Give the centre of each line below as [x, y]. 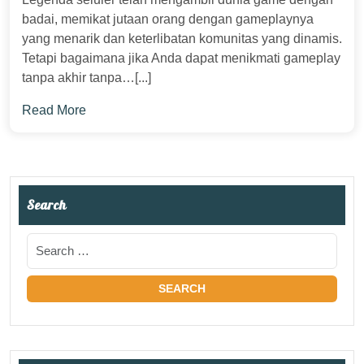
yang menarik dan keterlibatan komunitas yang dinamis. [182, 39]
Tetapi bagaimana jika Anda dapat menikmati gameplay [181, 58]
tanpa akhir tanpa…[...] [87, 78]
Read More [54, 110]
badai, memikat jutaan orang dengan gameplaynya [168, 19]
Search [47, 205]
